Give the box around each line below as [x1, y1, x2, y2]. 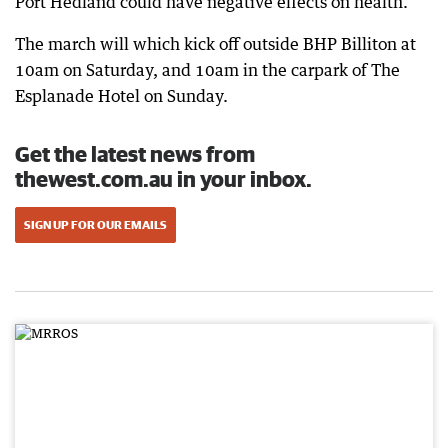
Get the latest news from [15, 141, 255, 166]
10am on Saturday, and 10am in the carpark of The [15, 60, 400, 80]
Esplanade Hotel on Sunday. [15, 86, 228, 106]
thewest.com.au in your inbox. [15, 166, 312, 191]
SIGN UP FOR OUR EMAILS [24, 218, 167, 231]
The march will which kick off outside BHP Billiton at [15, 34, 416, 54]
